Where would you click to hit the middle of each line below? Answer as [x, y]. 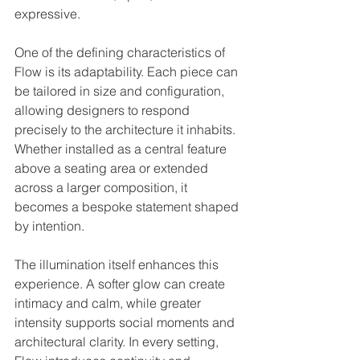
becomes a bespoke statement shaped [128, 206]
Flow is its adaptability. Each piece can [128, 71]
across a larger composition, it [102, 187]
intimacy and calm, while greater [109, 303]
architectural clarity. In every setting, [118, 341]
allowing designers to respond [104, 110]
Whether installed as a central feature [122, 148]
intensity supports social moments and [126, 322]
